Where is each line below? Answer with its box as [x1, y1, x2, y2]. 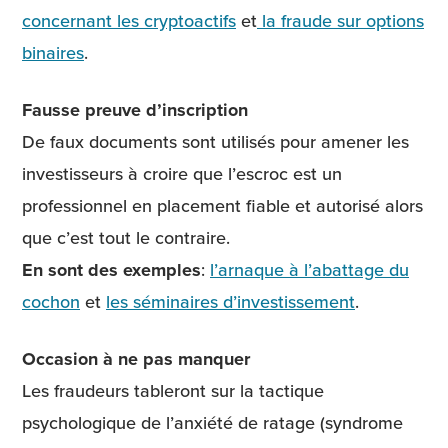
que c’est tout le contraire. [22, 224, 235, 250]
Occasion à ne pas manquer [22, 345, 250, 372]
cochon [22, 288, 80, 314]
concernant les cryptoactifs [22, 7, 236, 33]
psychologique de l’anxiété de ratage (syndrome [22, 409, 403, 435]
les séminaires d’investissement [106, 288, 355, 314]
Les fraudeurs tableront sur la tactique [22, 377, 324, 403]
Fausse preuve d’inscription [22, 96, 248, 123]
